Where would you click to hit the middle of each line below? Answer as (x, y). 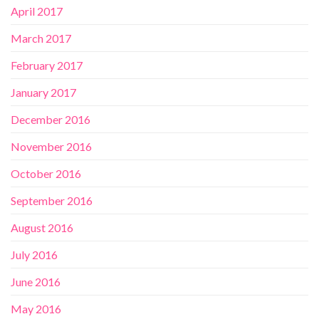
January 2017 (43, 93)
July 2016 (34, 255)
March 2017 (41, 38)
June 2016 (36, 282)
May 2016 (36, 309)
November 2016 (51, 147)
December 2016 (51, 120)
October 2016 (46, 174)
